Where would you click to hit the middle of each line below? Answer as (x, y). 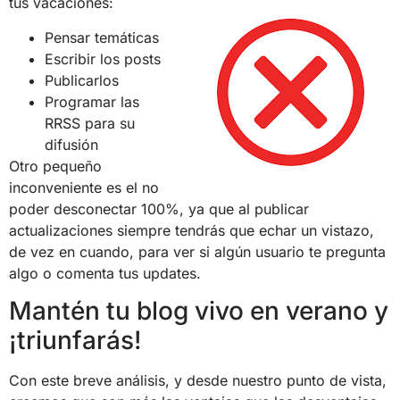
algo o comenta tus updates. (105, 273)
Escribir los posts (103, 58)
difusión (71, 144)
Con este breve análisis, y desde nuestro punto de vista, (198, 381)
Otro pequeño (55, 166)
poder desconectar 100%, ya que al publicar (159, 208)
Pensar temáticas (102, 37)
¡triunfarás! (75, 341)
